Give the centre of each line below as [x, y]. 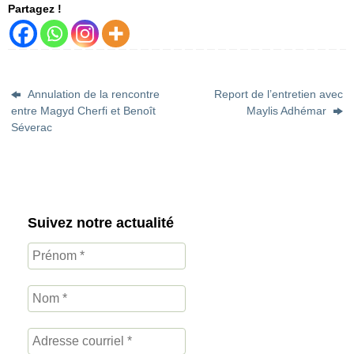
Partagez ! [35, 8]
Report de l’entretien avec [278, 94]
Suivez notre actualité [101, 222]
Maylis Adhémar [288, 111]
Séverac [32, 128]
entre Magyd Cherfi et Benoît [84, 111]
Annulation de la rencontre [92, 94]
